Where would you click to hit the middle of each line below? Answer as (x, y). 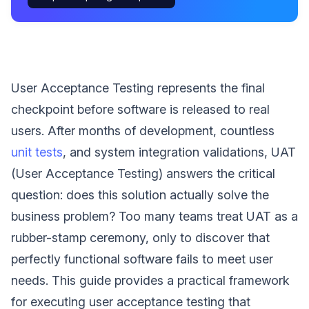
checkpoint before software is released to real (140, 109)
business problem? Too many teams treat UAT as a (154, 216)
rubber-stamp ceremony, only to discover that (140, 237)
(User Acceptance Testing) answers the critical (143, 173)
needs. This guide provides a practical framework (150, 280)
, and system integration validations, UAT (179, 152)
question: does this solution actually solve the (140, 195)
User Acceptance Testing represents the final (138, 88)
